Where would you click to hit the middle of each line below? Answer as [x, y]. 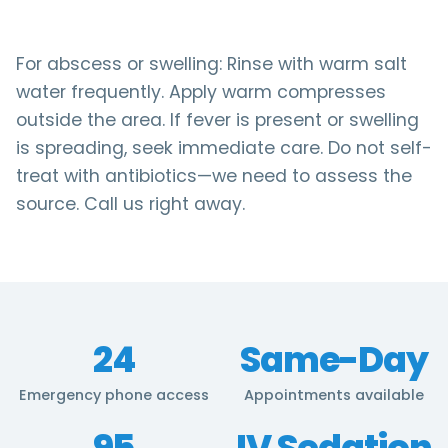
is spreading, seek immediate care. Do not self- [224, 148]
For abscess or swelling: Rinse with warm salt [211, 64]
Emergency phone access [114, 395]
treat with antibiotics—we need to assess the [214, 176]
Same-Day [334, 359]
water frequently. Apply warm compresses [201, 92]
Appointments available [334, 395]
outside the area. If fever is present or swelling [217, 120]
